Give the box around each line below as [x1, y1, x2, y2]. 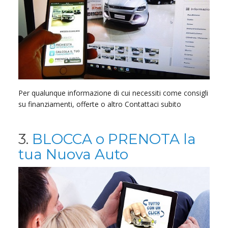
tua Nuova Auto [18, 146, 128, 163]
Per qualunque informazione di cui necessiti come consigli [18, 88, 208, 98]
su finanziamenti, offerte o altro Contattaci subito [18, 99, 181, 109]
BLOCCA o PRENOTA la [32, 130, 196, 148]
